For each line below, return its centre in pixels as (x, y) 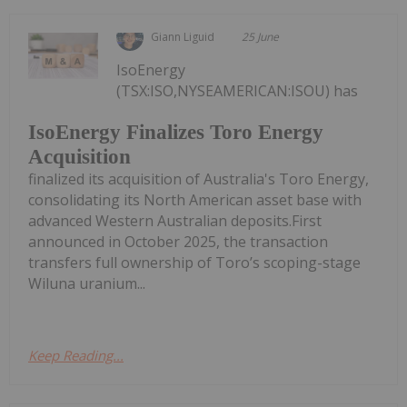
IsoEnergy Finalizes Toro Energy (176, 133)
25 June (261, 36)
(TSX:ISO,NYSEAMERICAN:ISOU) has (238, 90)
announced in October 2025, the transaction (178, 242)
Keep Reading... (76, 356)
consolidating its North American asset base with (195, 200)
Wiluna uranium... (87, 284)
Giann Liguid (183, 36)
